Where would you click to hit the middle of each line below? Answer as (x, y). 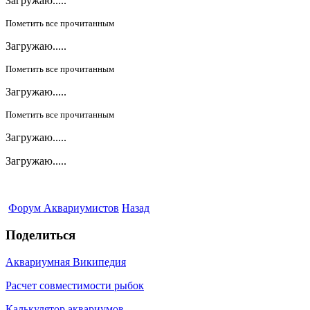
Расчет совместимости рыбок (75, 285)
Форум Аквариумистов (64, 208)
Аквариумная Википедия (66, 262)
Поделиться (40, 235)
